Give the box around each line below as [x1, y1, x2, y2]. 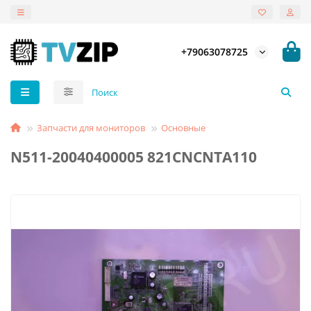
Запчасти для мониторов [37, 121, 145, 134]
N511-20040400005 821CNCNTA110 [10, 146, 257, 167]
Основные [161, 121, 205, 134]
